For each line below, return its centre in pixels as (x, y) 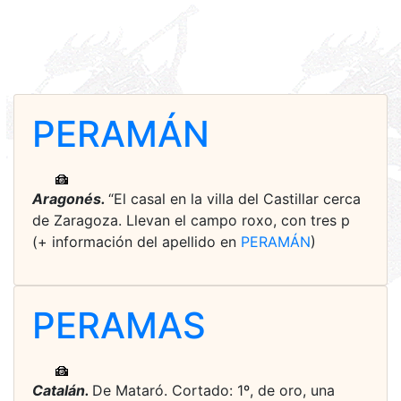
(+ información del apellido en (137, 242)
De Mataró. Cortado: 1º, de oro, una (213, 390)
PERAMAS (119, 325)
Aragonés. (70, 199)
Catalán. (62, 390)
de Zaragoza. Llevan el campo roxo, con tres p (191, 220)
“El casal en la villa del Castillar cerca (235, 199)
